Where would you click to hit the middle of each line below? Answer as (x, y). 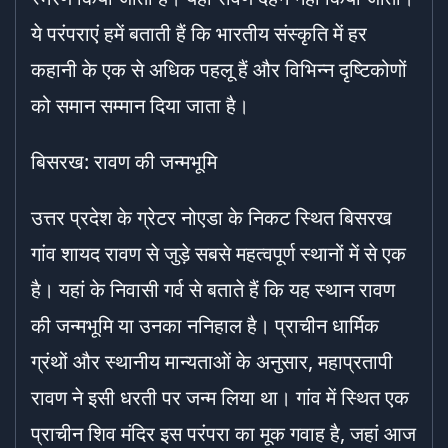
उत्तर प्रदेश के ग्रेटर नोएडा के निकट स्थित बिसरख (211, 217)
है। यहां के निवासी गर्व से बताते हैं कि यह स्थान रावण (213, 289)
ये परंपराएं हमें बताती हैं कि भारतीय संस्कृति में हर (199, 33)
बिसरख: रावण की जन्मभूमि (124, 161)
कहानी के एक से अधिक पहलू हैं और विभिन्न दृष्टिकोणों (219, 69)
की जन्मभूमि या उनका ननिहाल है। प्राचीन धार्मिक (205, 325)
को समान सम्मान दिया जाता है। (140, 105)
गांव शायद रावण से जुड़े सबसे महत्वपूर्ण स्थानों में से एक (218, 253)
